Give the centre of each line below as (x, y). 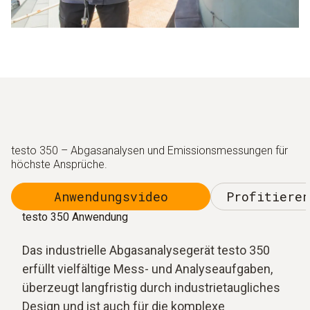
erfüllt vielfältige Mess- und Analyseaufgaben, (147, 269)
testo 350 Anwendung (75, 217)
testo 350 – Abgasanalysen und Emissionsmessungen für (149, 151)
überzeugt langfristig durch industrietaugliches (151, 288)
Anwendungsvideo (111, 196)
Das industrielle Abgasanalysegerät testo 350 (146, 250)
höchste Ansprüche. (59, 165)
